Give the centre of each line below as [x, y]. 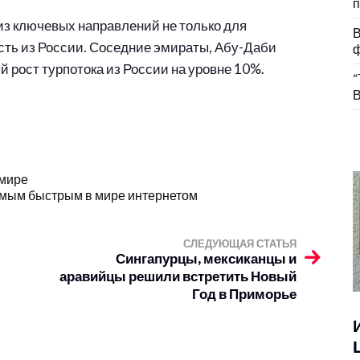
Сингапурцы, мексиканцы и [206, 258]
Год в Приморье [244, 294]
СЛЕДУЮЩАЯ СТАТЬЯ [240, 243]
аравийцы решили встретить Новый [178, 276]
